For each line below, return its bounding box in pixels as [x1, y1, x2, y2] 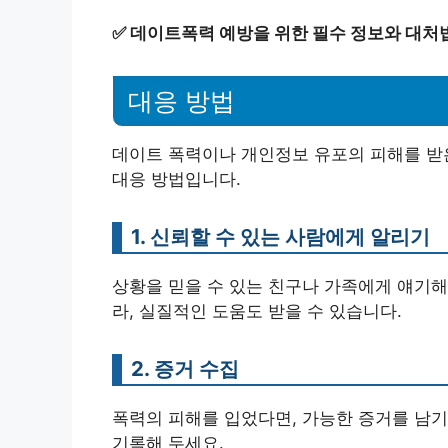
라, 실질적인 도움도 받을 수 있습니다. [112, 300, 402, 321]
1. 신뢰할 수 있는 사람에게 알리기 [131, 223, 430, 249]
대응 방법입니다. [112, 168, 241, 189]
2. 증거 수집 [131, 355, 239, 381]
